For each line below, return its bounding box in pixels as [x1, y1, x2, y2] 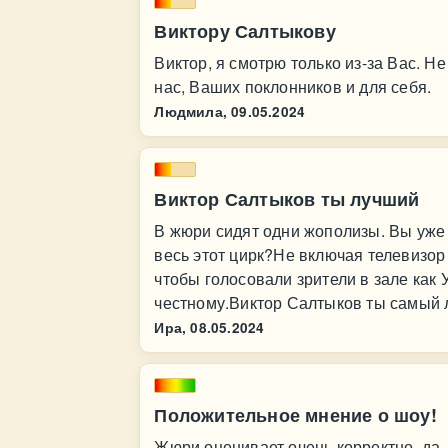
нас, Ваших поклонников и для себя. [154, 75, 432, 98]
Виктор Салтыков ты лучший [154, 186, 420, 212]
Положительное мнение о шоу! [154, 402, 437, 428]
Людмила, [154, 102, 227, 121]
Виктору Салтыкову [154, 18, 336, 44]
